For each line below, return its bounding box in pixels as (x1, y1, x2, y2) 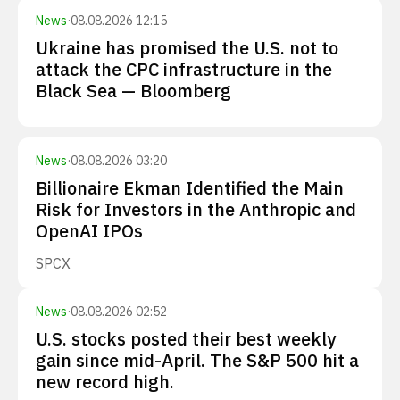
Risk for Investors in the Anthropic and (36, 197, 356, 221)
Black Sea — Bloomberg (36, 79, 231, 103)
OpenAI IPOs (36, 219, 143, 243)
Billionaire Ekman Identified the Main (36, 176, 344, 200)
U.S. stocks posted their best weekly (36, 327, 336, 351)
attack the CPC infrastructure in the (36, 57, 332, 81)
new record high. (36, 370, 174, 394)
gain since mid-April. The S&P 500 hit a (36, 348, 359, 372)
